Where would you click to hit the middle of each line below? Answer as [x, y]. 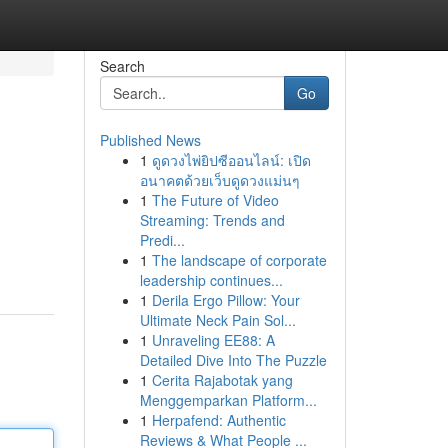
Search [122, 66]
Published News [150, 140]
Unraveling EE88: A [213, 340]
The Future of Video [215, 200]
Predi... [162, 240]
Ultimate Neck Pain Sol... [217, 320]
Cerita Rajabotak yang [222, 380]
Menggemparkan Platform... [228, 400]
